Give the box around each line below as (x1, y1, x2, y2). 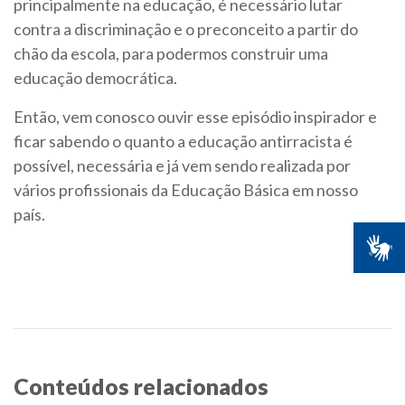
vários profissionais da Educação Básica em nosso (14, 180, 358, 201)
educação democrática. (14, 68, 177, 89)
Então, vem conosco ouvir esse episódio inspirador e (14, 107, 377, 127)
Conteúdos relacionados (14, 372, 268, 400)
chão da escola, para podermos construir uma (14, 43, 328, 64)
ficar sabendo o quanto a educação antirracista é (14, 131, 353, 152)
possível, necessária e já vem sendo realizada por (14, 155, 351, 176)
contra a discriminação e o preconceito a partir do (14, 19, 358, 40)
